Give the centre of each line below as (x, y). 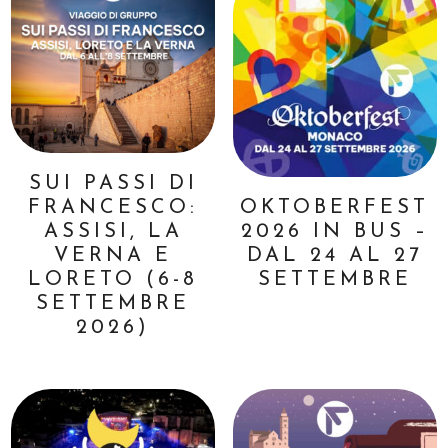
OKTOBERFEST (335, 207)
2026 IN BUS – (334, 231)
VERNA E (113, 255)
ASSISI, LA (113, 231)
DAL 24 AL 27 (334, 255)
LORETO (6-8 (113, 279)
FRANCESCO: (113, 207)
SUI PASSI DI (113, 183)
